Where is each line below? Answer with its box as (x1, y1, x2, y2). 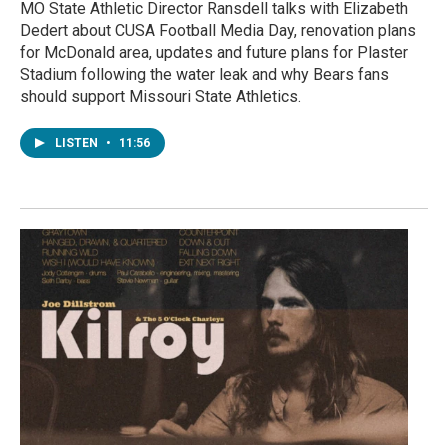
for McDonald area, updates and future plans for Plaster (20, 43, 408, 63)
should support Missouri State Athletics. (20, 87, 301, 107)
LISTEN (55, 136, 101, 151)
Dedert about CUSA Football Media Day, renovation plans (20, 21, 416, 41)
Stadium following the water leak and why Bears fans (20, 65, 389, 85)
